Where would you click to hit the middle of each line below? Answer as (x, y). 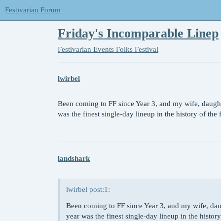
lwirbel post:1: (88, 189)
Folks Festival (137, 49)
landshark (74, 158)
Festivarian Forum (33, 10)
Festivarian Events (86, 49)
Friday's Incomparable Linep (138, 33)
